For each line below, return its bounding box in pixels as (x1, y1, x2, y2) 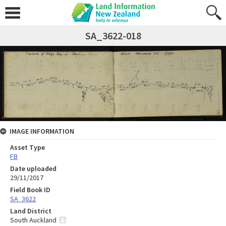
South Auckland (10, 215, 56, 225)
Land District (10, 206, 51, 216)
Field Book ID (10, 185, 50, 195)
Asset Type (10, 143, 45, 152)
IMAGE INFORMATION (10, 127, 74, 136)
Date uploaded (10, 164, 56, 174)
